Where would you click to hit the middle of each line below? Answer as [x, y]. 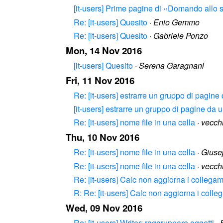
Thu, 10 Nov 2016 [103, 137]
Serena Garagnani [171, 65]
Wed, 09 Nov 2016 [104, 208]
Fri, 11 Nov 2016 [100, 80]
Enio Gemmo [176, 22]
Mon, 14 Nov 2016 [104, 50]
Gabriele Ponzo [181, 35]
